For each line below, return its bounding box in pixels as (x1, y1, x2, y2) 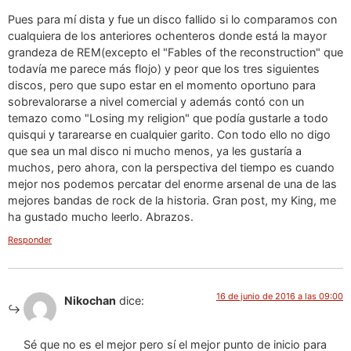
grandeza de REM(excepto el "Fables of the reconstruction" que (8, 45, 343, 59)
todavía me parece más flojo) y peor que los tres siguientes (8, 61, 320, 75)
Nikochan (64, 293, 116, 307)
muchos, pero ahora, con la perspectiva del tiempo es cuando (8, 160, 335, 174)
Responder (8, 233, 52, 245)
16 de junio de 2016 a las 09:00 (216, 290, 343, 302)
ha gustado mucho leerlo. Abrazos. (8, 209, 194, 223)
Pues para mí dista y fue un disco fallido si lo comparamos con (8, 12, 337, 26)
